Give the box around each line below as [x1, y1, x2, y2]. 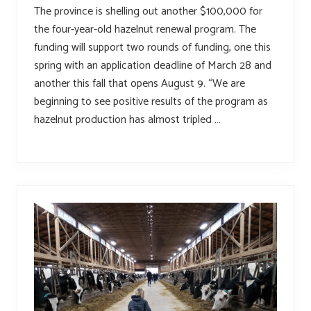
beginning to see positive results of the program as [34, 92, 268, 112]
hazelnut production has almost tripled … [34, 110, 221, 130]
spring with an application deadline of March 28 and [34, 56, 271, 76]
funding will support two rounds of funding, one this [34, 38, 271, 58]
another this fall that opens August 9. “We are [34, 74, 245, 94]
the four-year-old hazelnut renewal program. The [34, 20, 256, 40]
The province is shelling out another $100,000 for [34, 2, 262, 22]
